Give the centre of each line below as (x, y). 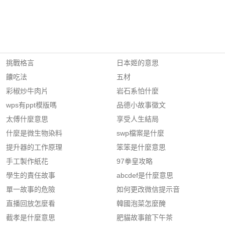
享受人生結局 (138, 119)
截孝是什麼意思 (31, 217)
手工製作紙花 (27, 161)
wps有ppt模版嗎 (31, 105)
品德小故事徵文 (141, 105)
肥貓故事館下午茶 (145, 217)
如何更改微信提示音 (148, 189)
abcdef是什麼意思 (145, 175)
